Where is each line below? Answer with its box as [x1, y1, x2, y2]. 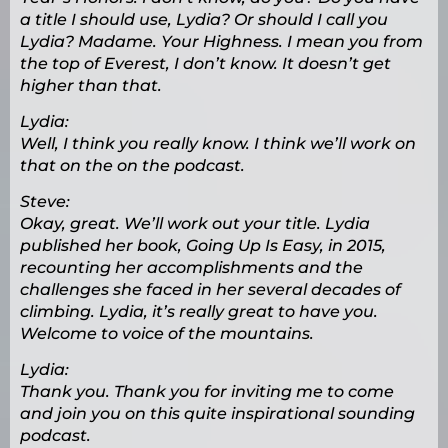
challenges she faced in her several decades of [20, 280, 401, 300]
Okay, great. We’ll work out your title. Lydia [20, 214, 370, 234]
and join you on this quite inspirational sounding [20, 404, 415, 424]
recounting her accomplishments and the [20, 258, 363, 278]
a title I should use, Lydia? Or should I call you [20, 10, 388, 30]
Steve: [20, 192, 70, 212]
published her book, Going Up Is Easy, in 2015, [20, 236, 386, 256]
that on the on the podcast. [20, 156, 245, 176]
